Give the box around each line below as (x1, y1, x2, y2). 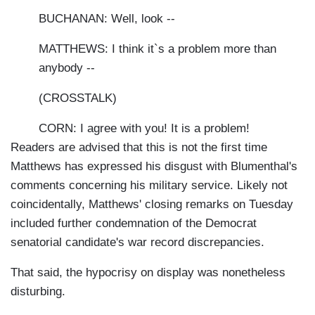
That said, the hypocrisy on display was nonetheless (11, 266, 285, 280)
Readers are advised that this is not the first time (11, 141, 267, 155)
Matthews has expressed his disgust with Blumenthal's (11, 160, 297, 174)
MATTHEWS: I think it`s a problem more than (39, 42, 276, 56)
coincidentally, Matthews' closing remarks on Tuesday (11, 198, 293, 212)
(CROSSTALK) (39, 91, 117, 105)
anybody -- (39, 61, 95, 75)
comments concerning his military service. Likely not (11, 179, 288, 193)
